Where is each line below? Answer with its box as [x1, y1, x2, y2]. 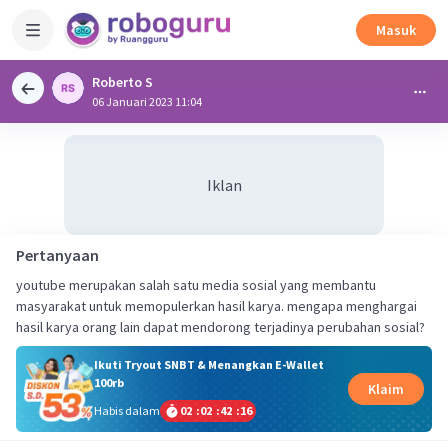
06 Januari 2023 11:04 [92, 94, 202, 109]
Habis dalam [93, 402, 160, 418]
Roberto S [92, 73, 153, 91]
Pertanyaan [16, 245, 99, 265]
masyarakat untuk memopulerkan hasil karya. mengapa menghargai [16, 297, 417, 315]
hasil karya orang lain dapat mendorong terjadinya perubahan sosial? [16, 318, 425, 336]
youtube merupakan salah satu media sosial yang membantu [16, 276, 376, 294]
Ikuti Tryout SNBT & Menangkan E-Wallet [93, 356, 324, 372]
